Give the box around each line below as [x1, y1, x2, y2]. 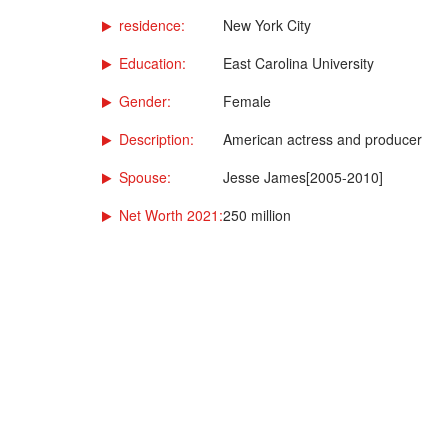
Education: [119, 52, 186, 73]
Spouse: [119, 166, 171, 187]
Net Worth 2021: [119, 204, 223, 225]
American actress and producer [223, 128, 422, 149]
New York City [223, 14, 311, 35]
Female [223, 90, 271, 111]
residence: [119, 14, 185, 35]
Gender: [119, 90, 171, 111]
